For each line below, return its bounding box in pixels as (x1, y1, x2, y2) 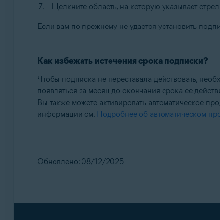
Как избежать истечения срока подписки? (37, 55, 208, 66)
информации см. (37, 110, 97, 119)
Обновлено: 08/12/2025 (37, 157, 124, 166)
